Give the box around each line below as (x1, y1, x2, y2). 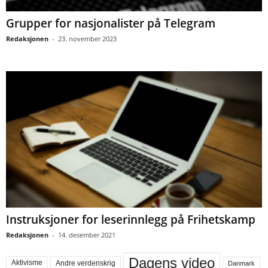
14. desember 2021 (58, 230, 115, 240)
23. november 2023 (58, 33, 117, 43)
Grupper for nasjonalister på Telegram (6, 15, 215, 31)
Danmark (228, 259, 255, 267)
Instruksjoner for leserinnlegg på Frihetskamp (6, 212, 255, 228)
